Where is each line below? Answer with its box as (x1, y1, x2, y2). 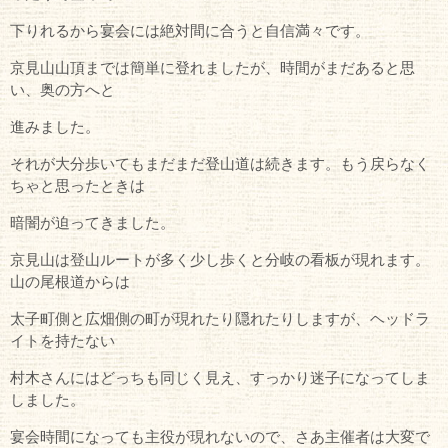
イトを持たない (10, 333, 115, 349)
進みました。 (10, 119, 100, 135)
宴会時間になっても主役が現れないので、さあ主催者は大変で (10, 429, 430, 445)
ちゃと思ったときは (10, 178, 145, 194)
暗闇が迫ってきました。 (10, 215, 175, 231)
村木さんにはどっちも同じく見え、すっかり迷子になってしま (10, 370, 430, 386)
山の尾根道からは (10, 274, 130, 290)
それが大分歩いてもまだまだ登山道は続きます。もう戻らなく (10, 156, 430, 172)
